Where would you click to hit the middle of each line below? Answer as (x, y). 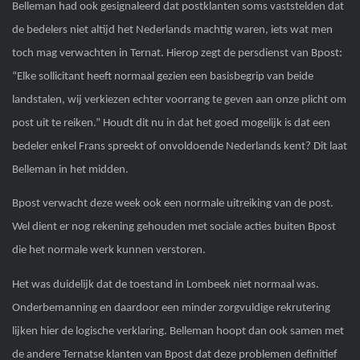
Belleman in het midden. (70, 170)
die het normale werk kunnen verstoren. (108, 251)
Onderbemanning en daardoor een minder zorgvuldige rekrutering (171, 308)
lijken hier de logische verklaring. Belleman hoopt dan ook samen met (178, 331)
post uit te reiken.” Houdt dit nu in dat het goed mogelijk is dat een (171, 124)
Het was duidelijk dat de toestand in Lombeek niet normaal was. (165, 284)
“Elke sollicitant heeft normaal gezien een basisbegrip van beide (162, 77)
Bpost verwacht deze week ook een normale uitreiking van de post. (172, 204)
